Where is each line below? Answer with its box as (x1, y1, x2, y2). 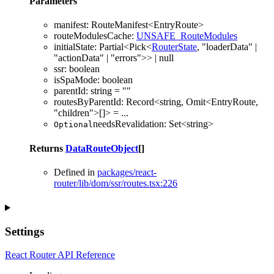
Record (126, 97, 154, 108)
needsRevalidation (93, 119, 164, 130)
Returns (29, 143, 65, 154)
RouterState (152, 42, 197, 53)
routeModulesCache (54, 31, 131, 42)
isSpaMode (54, 75, 97, 86)
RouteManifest (91, 20, 148, 31)
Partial (99, 42, 124, 53)
